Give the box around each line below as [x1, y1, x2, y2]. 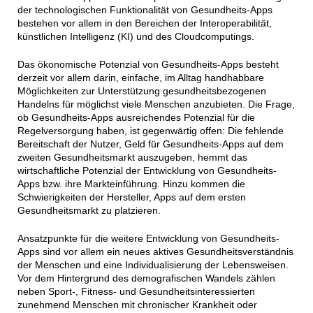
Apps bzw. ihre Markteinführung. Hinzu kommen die [17, 177, 245, 189]
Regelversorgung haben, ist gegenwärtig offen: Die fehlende [17, 124, 284, 136]
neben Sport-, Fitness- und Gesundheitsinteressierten [17, 285, 255, 297]
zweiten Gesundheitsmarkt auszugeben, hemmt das [17, 151, 247, 163]
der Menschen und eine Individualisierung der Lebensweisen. [17, 259, 289, 270]
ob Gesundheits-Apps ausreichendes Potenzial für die [17, 111, 255, 123]
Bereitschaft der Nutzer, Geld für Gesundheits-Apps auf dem [17, 138, 284, 150]
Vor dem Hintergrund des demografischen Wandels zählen [17, 272, 275, 284]
